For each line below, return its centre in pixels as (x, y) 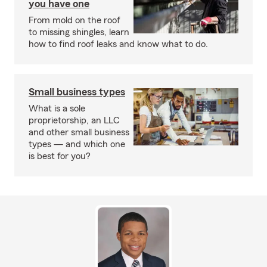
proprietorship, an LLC (74, 120)
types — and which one (77, 144)
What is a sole (57, 108)
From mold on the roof (74, 20)
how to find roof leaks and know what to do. (118, 44)
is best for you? (60, 156)
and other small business (79, 132)
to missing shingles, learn (79, 32)
